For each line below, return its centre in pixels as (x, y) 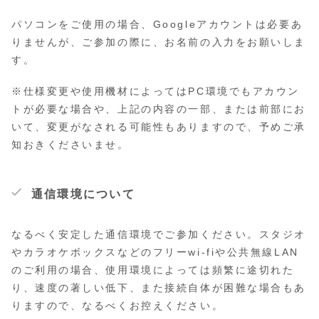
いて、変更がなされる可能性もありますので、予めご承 (159, 127)
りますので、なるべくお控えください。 (118, 306)
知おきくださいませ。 (70, 145)
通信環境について (83, 194)
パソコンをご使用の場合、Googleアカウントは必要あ (157, 24)
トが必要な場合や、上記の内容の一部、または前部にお (159, 109)
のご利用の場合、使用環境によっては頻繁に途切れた (153, 270)
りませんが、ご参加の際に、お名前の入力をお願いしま (159, 42)
